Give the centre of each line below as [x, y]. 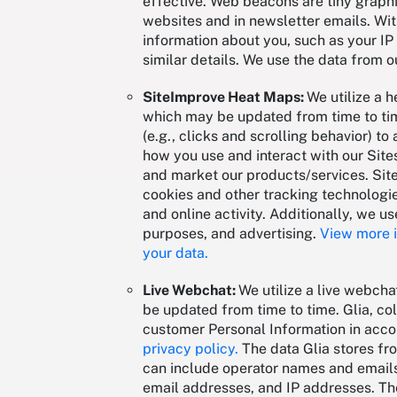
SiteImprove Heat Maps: [225, 97]
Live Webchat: [191, 291]
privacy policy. [191, 349]
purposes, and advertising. [231, 234]
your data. [175, 253]
